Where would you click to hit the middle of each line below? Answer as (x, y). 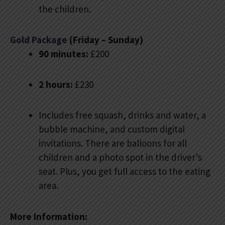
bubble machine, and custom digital (112, 129)
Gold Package (39, 39)
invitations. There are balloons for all (113, 143)
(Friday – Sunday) (105, 39)
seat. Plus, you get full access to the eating (125, 172)
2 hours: (56, 85)
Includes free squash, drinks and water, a (122, 115)
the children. (65, 9)
